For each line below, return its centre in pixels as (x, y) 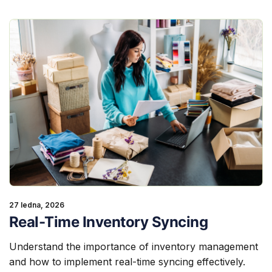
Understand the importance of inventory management (133, 247)
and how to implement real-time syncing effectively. (127, 262)
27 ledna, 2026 (36, 205)
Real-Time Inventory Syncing (108, 222)
